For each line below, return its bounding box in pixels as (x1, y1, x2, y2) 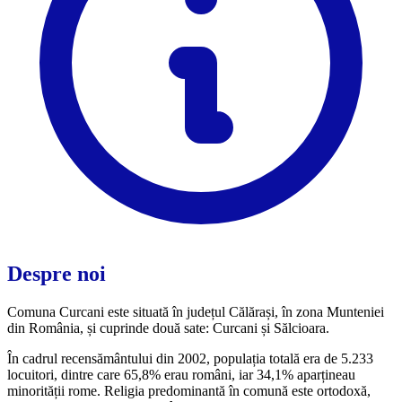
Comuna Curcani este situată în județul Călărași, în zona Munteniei (7, 303, 384, 319)
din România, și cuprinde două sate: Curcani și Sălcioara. (7, 319, 329, 336)
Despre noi (7, 261, 106, 285)
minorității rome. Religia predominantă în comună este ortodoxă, (7, 382, 371, 398)
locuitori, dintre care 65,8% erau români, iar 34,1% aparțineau (7, 366, 355, 382)
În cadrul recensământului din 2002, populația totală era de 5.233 (7, 350, 373, 366)
